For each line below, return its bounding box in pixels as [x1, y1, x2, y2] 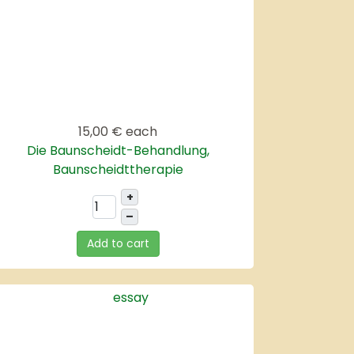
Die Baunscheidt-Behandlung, [26, 141, 209, 160]
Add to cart [86, 235, 149, 251]
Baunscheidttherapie [52, 160, 183, 179]
